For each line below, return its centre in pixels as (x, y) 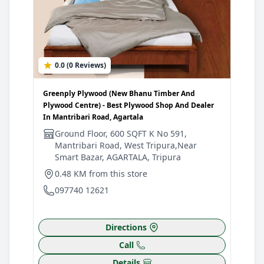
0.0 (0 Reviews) (80, 65)
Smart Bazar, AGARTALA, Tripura (118, 157)
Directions (126, 227)
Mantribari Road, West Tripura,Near (126, 145)
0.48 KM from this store (101, 174)
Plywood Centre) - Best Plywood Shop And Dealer (128, 105)
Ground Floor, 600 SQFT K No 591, (121, 133)
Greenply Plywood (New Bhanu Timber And (119, 93)
